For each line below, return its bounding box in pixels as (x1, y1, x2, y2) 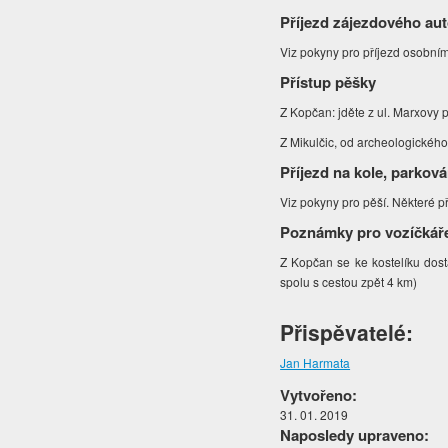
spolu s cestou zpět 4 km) (280, 273, 418, 291)
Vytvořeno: (280, 384, 358, 407)
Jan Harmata (280, 354, 351, 372)
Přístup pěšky (280, 71, 377, 94)
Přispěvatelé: (280, 317, 414, 348)
